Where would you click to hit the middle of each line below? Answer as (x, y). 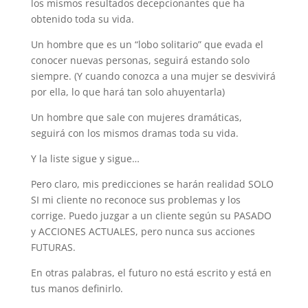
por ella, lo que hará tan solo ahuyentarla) (128, 92)
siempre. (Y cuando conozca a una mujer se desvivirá (153, 76)
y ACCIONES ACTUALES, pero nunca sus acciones (143, 231)
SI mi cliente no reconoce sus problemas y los (135, 200)
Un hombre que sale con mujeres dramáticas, (136, 117)
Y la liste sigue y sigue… (85, 158)
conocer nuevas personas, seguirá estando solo (140, 60)
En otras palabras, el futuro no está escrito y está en (151, 273)
